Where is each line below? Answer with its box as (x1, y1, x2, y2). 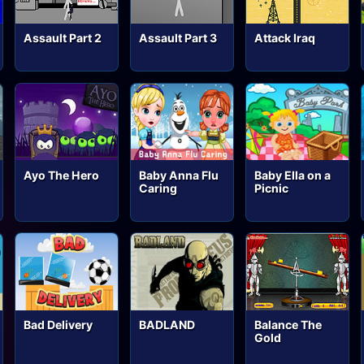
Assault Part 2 (24, 31, 102, 45)
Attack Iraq (254, 31, 316, 45)
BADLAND (139, 318, 196, 332)
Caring (139, 180, 178, 195)
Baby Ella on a (254, 167, 331, 182)
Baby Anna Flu (139, 167, 219, 182)
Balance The (254, 318, 323, 332)
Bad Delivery (24, 318, 93, 332)
